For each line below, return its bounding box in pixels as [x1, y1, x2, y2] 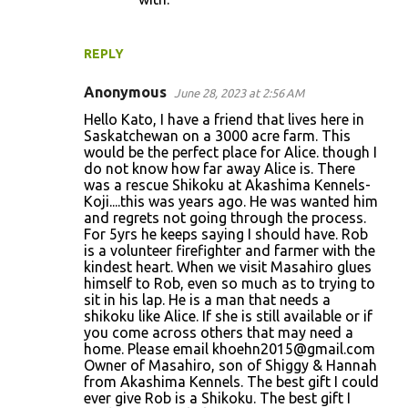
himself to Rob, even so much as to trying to [84, 275, 375, 292]
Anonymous [84, 84, 167, 101]
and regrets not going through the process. [84, 209, 366, 227]
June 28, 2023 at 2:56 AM [174, 87, 304, 100]
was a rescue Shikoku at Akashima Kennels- [84, 177, 371, 194]
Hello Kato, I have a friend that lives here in [84, 111, 364, 128]
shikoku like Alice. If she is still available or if [84, 308, 372, 325]
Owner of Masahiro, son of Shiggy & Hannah [84, 357, 377, 374]
